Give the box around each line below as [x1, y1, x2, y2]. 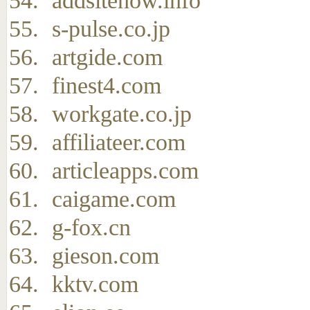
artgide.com [52, 44, 163, 70]
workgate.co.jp [52, 101, 192, 127]
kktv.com [52, 271, 138, 297]
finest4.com [52, 73, 161, 98]
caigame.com [52, 186, 176, 212]
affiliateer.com [52, 129, 185, 155]
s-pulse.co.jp [52, 16, 170, 42]
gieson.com [52, 243, 159, 268]
